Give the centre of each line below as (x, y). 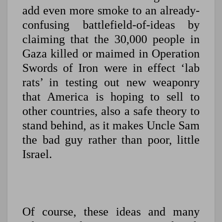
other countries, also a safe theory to (111, 111)
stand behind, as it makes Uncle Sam (111, 126)
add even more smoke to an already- (111, 11)
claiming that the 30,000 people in (111, 39)
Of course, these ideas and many (111, 212)
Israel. (37, 154)
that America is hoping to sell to (111, 97)
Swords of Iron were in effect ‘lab (111, 68)
